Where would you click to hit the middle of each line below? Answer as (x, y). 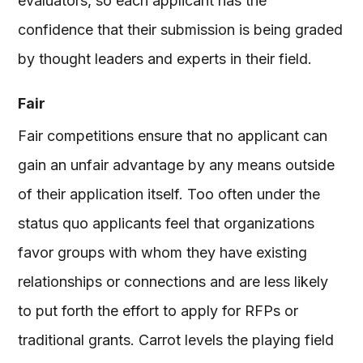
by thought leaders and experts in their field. (169, 58)
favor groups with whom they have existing (163, 252)
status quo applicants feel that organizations (167, 223)
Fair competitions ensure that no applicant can (173, 135)
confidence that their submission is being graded (181, 29)
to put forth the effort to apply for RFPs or (158, 310)
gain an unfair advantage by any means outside (177, 164)
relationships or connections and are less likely (173, 281)
